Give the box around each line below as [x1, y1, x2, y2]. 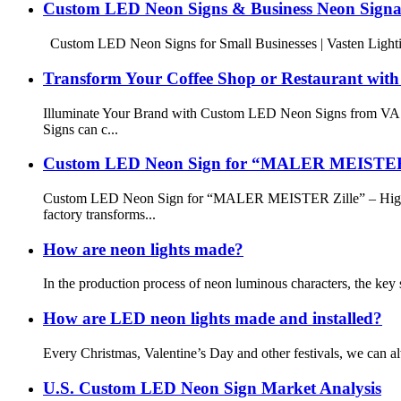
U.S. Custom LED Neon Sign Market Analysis [43, 378, 381, 397]
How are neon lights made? [43, 239, 243, 259]
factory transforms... [43, 206, 156, 222]
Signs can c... [43, 121, 118, 137]
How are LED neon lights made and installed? [43, 309, 382, 328]
